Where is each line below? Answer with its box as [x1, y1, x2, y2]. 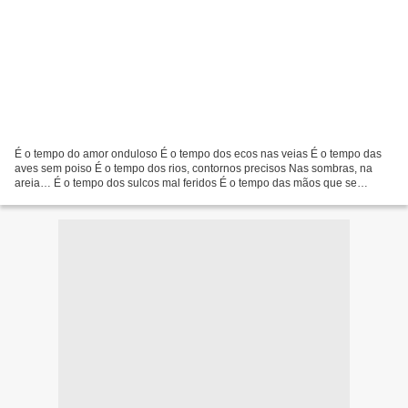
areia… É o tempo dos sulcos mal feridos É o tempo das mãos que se [15, 176, 357, 189]
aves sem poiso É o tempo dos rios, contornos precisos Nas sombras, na [15, 161, 372, 175]
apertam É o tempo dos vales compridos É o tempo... [15, 190, 274, 204]
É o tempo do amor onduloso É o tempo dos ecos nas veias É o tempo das [15, 147, 382, 160]
